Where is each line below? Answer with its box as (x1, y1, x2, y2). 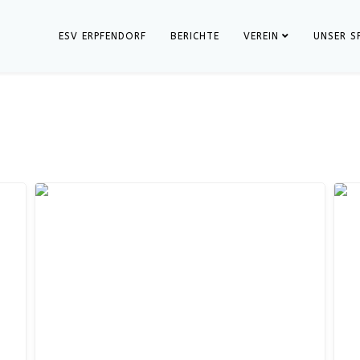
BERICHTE (170, 31, 219, 42)
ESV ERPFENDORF (59, 31, 146, 42)
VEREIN (243, 31, 279, 42)
